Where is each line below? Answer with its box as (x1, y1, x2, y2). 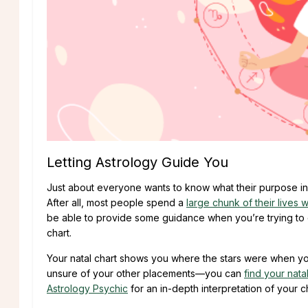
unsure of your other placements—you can (47, 267, 244, 280)
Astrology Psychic (47, 283, 128, 295)
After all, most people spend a (47, 197, 186, 209)
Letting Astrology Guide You (47, 154, 228, 171)
